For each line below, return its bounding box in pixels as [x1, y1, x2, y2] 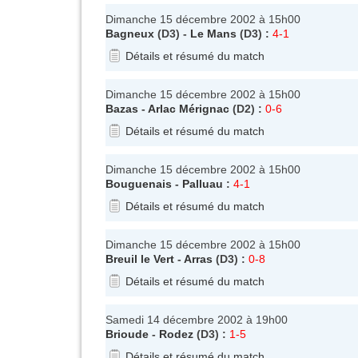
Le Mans [190, 26, 237, 40]
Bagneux [105, 26, 154, 40]
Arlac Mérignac [148, 101, 229, 115]
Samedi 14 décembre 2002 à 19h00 [105, 312, 288, 326]
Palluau [182, 177, 223, 190]
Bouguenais [105, 177, 172, 190]
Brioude [105, 327, 149, 340]
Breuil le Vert [105, 252, 174, 265]
